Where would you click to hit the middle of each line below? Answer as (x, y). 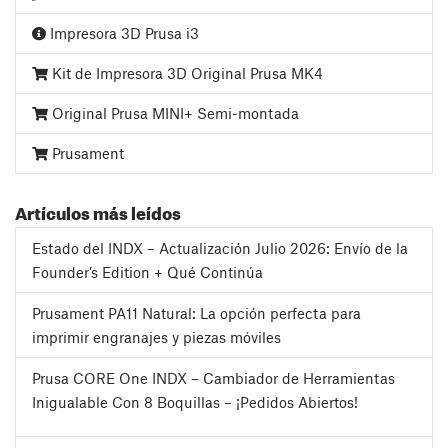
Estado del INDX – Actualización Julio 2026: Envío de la (220, 247)
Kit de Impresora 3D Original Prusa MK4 (185, 72)
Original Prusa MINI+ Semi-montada (173, 112)
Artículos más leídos (98, 210)
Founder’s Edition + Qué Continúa (147, 271)
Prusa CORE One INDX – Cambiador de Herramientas (213, 377)
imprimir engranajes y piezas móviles (156, 336)
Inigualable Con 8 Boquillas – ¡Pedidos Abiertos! (195, 401)
